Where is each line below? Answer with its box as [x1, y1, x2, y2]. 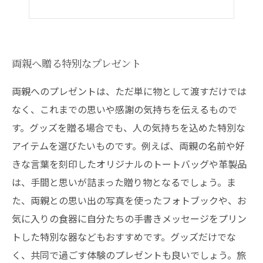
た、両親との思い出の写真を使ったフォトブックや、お [12, 193, 247, 207]
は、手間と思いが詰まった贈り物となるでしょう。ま [12, 175, 236, 189]
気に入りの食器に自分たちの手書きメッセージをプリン [12, 211, 247, 225]
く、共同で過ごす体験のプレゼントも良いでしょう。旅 [12, 248, 246, 262]
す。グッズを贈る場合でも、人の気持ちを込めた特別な [12, 120, 245, 134]
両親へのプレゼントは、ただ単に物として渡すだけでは [12, 84, 247, 98]
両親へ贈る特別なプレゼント [12, 56, 141, 70]
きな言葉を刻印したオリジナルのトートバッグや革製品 [12, 157, 247, 171]
